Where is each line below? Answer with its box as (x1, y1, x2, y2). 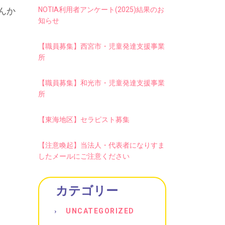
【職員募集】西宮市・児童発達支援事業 (38, 42, 165, 50)
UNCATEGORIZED (66, 207, 135, 215)
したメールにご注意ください (38, 152, 130, 160)
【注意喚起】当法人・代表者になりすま (38, 141, 165, 149)
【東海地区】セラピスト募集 (38, 116, 130, 124)
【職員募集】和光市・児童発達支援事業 (38, 79, 165, 87)
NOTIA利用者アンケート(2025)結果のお (38, 6, 164, 14)
